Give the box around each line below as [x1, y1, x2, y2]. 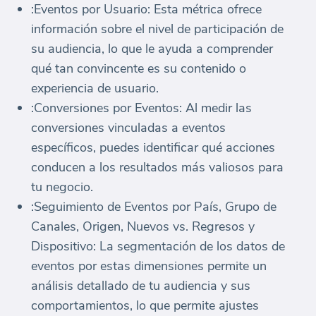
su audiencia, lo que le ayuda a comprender [31, 39, 273, 57]
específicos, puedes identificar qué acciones [31, 138, 275, 156]
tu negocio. [31, 178, 93, 195]
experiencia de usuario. [31, 79, 159, 97]
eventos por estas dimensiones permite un [31, 257, 267, 274]
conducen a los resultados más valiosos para [31, 158, 284, 176]
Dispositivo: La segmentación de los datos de [31, 237, 285, 255]
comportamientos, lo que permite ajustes [31, 296, 259, 314]
